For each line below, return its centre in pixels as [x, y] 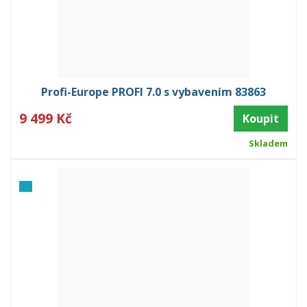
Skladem [268, 143]
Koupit [261, 118]
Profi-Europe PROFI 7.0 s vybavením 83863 [153, 91]
